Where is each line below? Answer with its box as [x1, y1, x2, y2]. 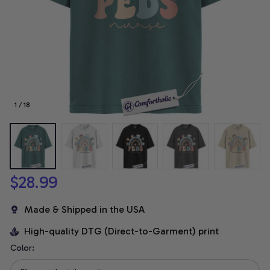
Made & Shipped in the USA [24, 204, 145, 216]
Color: [10, 243, 34, 254]
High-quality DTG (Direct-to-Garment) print [24, 225, 219, 237]
